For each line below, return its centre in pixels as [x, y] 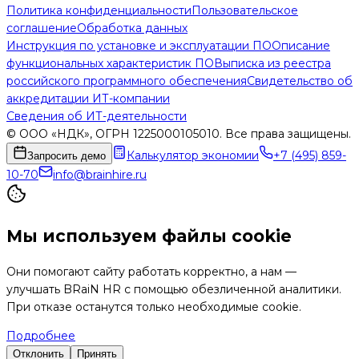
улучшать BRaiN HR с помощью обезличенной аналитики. [174, 290]
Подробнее [41, 336]
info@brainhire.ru [100, 175]
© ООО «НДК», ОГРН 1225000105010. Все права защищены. [179, 134]
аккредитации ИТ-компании [88, 99]
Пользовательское [245, 11]
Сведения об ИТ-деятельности [97, 117]
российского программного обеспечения [127, 81]
